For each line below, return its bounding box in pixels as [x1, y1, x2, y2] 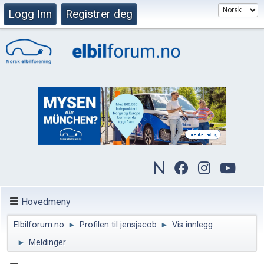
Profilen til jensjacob [80, 220, 157, 230]
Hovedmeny [21, 196, 71, 207]
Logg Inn [8, 7, 52, 21]
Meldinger [29, 237, 66, 248]
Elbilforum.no [14, 220, 64, 230]
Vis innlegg [172, 220, 213, 230]
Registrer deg [65, 7, 133, 21]
